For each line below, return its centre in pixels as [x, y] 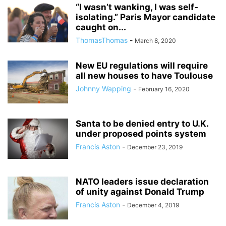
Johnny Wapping [103, 88]
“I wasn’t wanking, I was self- [137, 7]
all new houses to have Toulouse [144, 75]
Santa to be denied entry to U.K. [142, 123]
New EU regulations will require [142, 65]
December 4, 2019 [153, 205]
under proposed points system [141, 133]
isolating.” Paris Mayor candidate [146, 17]
